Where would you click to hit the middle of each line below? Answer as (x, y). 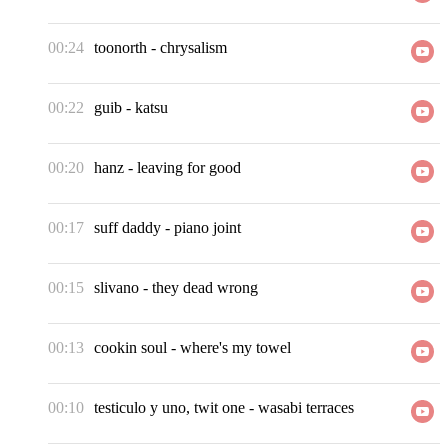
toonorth (120, 48)
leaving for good (189, 168)
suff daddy (127, 228)
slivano (116, 288)
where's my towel (235, 348)
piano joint (207, 228)
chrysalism (193, 48)
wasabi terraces (306, 408)
